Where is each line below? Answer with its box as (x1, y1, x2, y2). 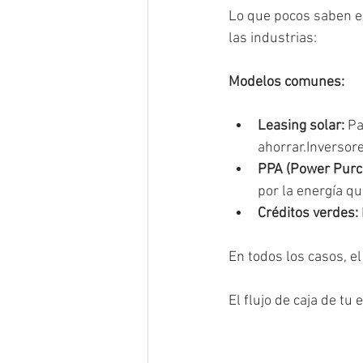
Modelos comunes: (228, 73, 344, 91)
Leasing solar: (258, 117, 344, 135)
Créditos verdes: (258, 204, 358, 222)
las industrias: (228, 29, 317, 47)
